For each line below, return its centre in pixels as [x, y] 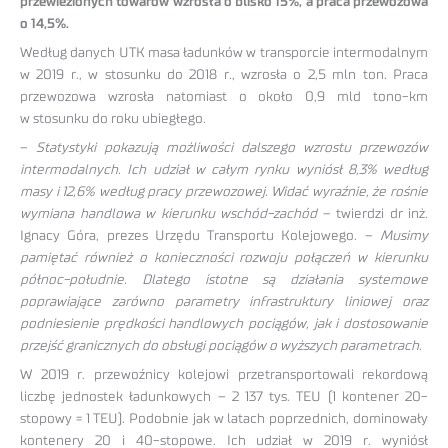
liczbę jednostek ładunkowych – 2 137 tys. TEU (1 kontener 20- [224, 396]
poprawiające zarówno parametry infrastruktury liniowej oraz [224, 301]
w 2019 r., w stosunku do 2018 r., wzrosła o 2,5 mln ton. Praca [224, 75]
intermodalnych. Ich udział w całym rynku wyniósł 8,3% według [224, 169]
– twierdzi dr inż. [372, 213]
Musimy [404, 235]
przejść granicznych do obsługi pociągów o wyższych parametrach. [221, 345]
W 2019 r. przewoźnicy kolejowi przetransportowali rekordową [224, 374]
